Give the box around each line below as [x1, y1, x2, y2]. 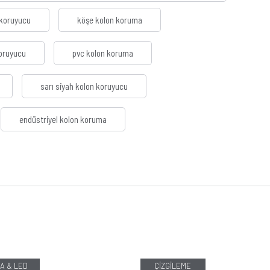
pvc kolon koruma [72, 48, 133, 59]
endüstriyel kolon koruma [19, 114, 107, 125]
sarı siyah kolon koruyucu [40, 81, 128, 92]
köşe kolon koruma [77, 14, 142, 26]
